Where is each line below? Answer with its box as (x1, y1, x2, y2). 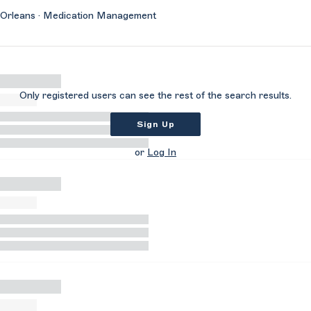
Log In (147, 148, 176, 158)
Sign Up (136, 120, 175, 128)
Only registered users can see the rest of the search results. (19, 91, 292, 101)
